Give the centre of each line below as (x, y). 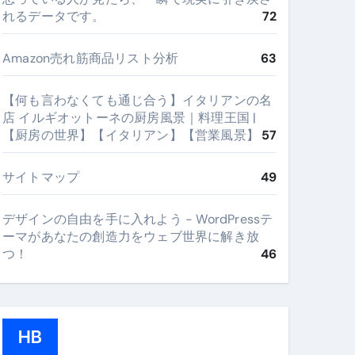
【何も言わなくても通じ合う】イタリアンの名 (137, 100)
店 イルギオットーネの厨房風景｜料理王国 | (130, 118)
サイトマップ (41, 177)
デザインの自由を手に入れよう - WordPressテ (138, 219)
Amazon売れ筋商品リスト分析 (91, 58)
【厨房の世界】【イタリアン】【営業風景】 (131, 135)
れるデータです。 (54, 16)
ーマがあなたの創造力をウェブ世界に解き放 (131, 237)
